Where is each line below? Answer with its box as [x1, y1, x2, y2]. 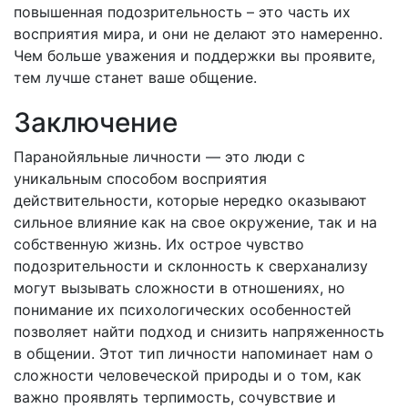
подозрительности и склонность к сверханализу [14, 257, 368, 275]
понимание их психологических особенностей [14, 301, 352, 319]
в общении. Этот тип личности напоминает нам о [14, 344, 373, 362]
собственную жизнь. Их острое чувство [14, 235, 304, 253]
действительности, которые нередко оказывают [14, 191, 367, 209]
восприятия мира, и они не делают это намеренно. [14, 25, 382, 43]
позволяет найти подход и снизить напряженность [14, 322, 384, 341]
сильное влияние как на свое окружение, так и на [14, 213, 377, 231]
